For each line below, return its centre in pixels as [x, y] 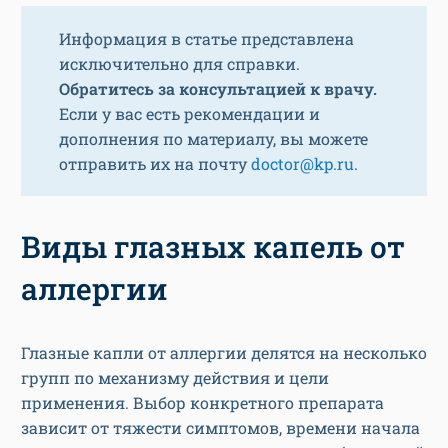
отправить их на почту [155, 164]
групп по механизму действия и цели [175, 378]
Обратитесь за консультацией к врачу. [218, 89]
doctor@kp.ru [302, 164]
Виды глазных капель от [213, 247]
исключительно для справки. [179, 64]
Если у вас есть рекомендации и [189, 114]
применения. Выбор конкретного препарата [202, 403]
